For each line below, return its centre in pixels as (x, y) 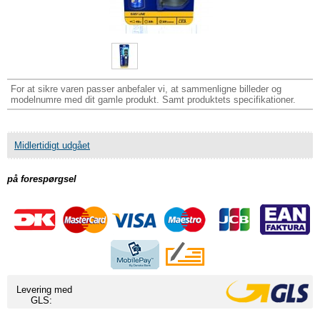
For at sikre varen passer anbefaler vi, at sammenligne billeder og (146, 89)
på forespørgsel (42, 179)
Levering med (44, 290)
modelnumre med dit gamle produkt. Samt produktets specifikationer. (153, 100)
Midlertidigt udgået (52, 145)
